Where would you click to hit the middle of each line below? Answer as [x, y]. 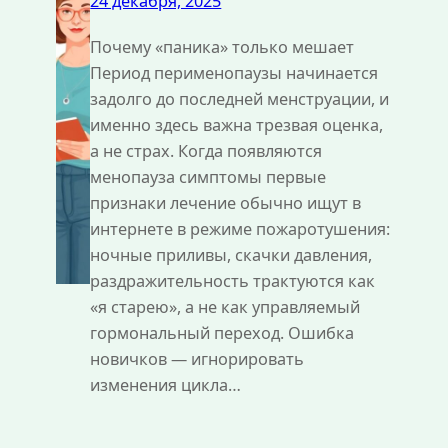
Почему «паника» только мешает [222, 47]
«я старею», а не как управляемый [225, 307]
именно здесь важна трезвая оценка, [237, 125]
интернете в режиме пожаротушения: [240, 229]
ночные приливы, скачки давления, [231, 255]
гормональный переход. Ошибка [222, 333]
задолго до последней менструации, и [240, 99]
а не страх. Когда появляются [206, 151]
